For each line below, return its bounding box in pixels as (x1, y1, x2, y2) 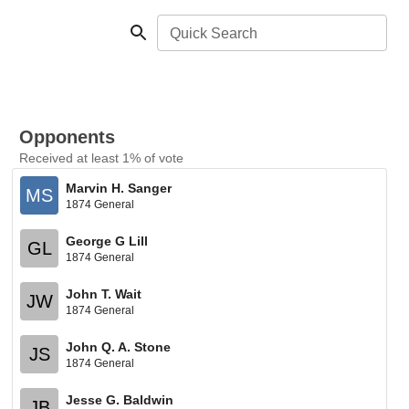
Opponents (19, 127, 116, 147)
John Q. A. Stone (66, 339, 172, 354)
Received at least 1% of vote (19, 151, 184, 165)
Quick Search (170, 26, 257, 41)
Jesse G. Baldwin (66, 392, 174, 407)
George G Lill (66, 233, 149, 248)
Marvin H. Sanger (66, 180, 173, 195)
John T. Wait (66, 286, 142, 301)
